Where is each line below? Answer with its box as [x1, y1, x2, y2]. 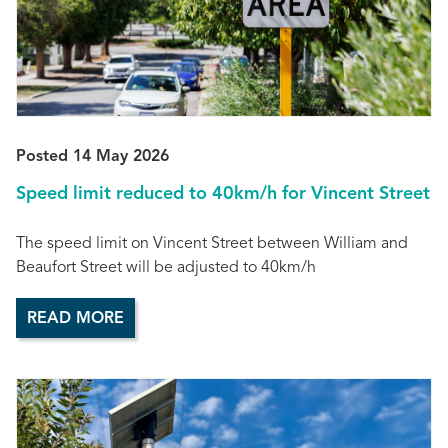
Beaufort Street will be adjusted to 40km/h [16, 259, 316, 276]
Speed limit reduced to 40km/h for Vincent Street [16, 184, 430, 203]
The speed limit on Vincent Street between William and [16, 235, 408, 252]
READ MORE [27, 310, 124, 327]
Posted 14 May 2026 [16, 148, 169, 165]
